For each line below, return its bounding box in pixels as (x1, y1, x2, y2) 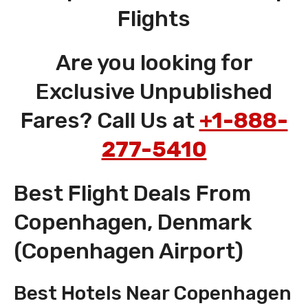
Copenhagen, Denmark (14, 209, 252, 236)
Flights (118, 5, 190, 32)
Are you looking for (55, 49, 253, 76)
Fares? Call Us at (20, 107, 199, 134)
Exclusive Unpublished (36, 78, 272, 105)
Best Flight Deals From (14, 180, 251, 207)
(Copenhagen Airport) (14, 238, 243, 265)
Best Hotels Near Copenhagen (14, 282, 291, 305)
